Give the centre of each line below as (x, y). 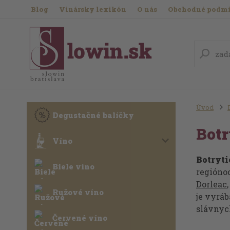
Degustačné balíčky (93, 115)
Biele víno (73, 166)
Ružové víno (78, 192)
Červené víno (80, 218)
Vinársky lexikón (93, 9)
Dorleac (211, 184)
